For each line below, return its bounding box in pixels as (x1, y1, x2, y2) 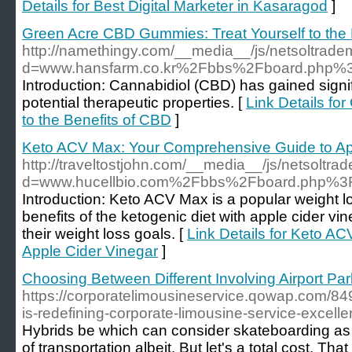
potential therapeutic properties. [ (22, 94, 246, 111)
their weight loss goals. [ (22, 225, 187, 242)
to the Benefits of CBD (22, 112, 171, 128)
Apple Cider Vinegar (22, 243, 158, 259)
